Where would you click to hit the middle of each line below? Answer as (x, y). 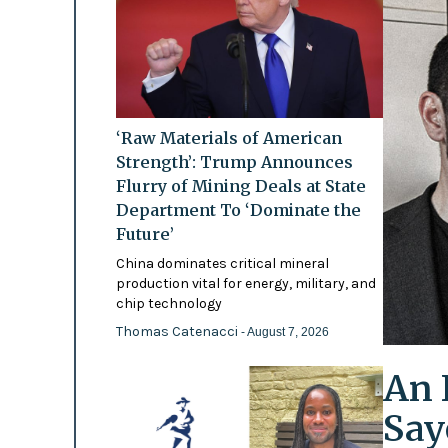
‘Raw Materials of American (228, 137)
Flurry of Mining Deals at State (240, 185)
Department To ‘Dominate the (238, 209)
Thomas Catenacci (178, 331)
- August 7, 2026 (284, 331)
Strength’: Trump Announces (234, 161)
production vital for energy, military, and (245, 283)
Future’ (144, 233)
